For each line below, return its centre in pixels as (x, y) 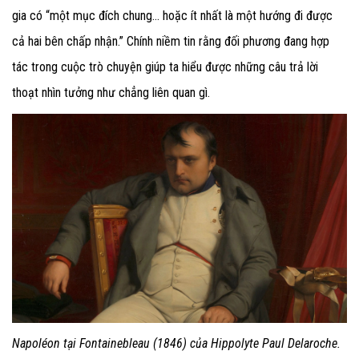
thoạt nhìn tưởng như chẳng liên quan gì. (111, 92)
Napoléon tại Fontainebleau (81, 344)
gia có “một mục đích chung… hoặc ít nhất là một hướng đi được (172, 15)
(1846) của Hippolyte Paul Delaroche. (245, 344)
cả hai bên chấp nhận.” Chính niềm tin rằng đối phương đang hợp (171, 41)
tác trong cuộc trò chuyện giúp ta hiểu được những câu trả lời (165, 67)
